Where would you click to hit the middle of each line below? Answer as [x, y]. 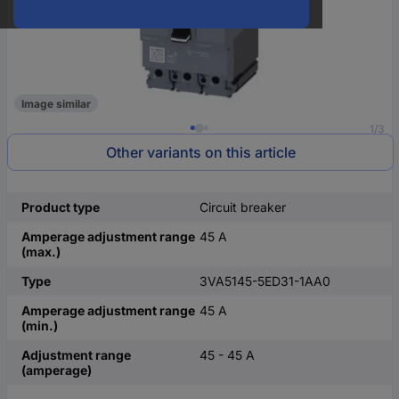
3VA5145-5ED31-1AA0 [265, 281]
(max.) [41, 252]
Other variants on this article [200, 152]
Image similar [56, 103]
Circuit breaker [243, 207]
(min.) [40, 326]
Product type [61, 207]
